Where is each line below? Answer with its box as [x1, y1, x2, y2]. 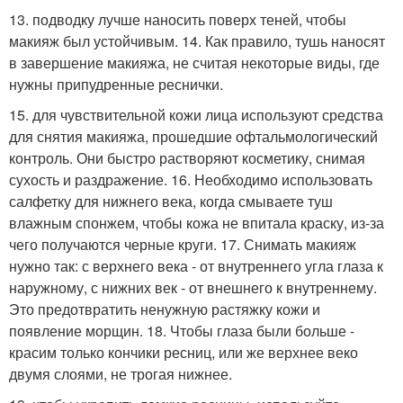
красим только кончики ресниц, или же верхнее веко [9, 341, 358, 363]
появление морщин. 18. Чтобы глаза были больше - [9, 319, 354, 341]
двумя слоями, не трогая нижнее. [9, 363, 232, 384]
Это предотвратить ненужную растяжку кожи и [9, 298, 320, 319]
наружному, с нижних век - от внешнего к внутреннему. [9, 276, 377, 298]
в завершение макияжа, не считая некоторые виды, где [9, 51, 380, 73]
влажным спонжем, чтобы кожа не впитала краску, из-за [9, 211, 384, 233]
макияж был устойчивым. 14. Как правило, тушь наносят [9, 30, 385, 51]
